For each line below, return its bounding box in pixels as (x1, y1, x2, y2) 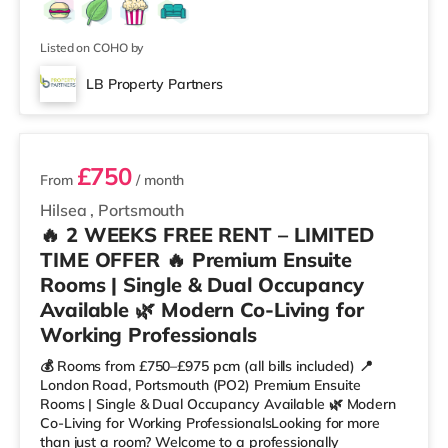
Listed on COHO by (40, 40, 144, 55)
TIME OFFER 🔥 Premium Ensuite (40, 247, 353, 272)
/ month (132, 171, 185, 189)
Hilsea (40, 200, 91, 220)
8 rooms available (46, 96, 162, 114)
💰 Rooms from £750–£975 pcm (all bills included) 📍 (40, 357, 374, 375)
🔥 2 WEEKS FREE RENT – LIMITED (40, 222, 375, 247)
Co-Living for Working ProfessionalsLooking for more (40, 414, 380, 432)
